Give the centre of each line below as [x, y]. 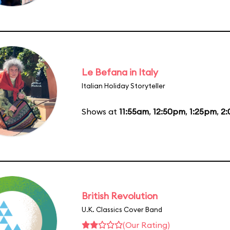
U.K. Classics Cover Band [122, 209]
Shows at [100, 111]
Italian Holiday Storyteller [123, 85]
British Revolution [120, 196]
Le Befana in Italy [120, 72]
